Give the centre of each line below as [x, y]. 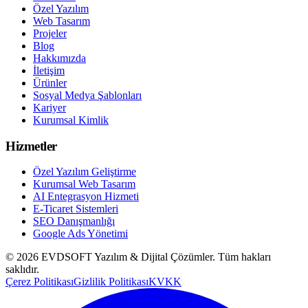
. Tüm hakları [242, 256]
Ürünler [50, 83]
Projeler [50, 34]
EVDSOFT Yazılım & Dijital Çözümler [127, 256]
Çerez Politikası [40, 281]
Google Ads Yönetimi [80, 233]
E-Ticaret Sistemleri [76, 208]
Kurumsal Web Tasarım [84, 184]
